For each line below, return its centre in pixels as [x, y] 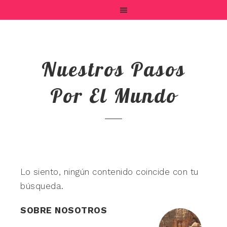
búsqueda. [42, 186]
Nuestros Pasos [113, 69]
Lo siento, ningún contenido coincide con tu [109, 172]
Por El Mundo [113, 95]
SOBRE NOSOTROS [64, 210]
